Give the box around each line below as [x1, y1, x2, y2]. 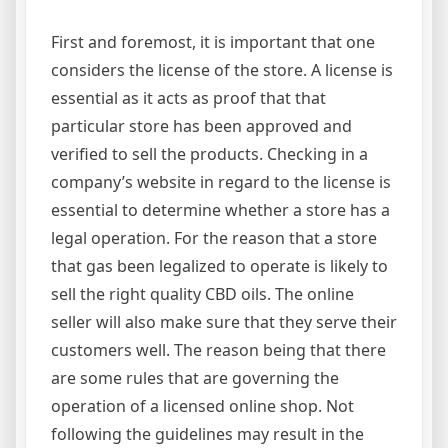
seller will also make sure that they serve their [51, 311, 397, 333]
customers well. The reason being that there [51, 339, 386, 361]
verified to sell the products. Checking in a [51, 143, 368, 165]
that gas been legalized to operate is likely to [51, 255, 388, 277]
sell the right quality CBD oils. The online [51, 283, 354, 305]
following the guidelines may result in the [51, 423, 364, 445]
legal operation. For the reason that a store [51, 227, 377, 249]
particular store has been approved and [51, 115, 352, 137]
